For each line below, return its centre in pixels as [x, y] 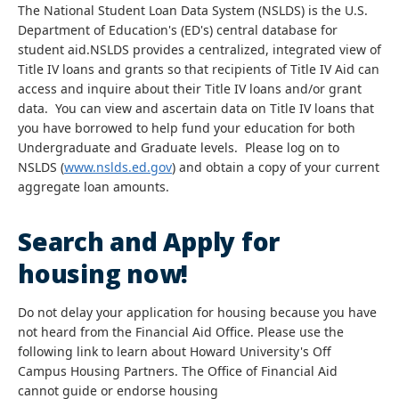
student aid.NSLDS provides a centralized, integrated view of [199, 49]
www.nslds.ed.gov [118, 167]
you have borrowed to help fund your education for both [187, 128]
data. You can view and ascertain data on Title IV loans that [196, 108]
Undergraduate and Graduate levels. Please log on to [179, 147]
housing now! [103, 273]
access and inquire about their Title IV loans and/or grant [190, 89]
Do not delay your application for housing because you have [197, 312]
